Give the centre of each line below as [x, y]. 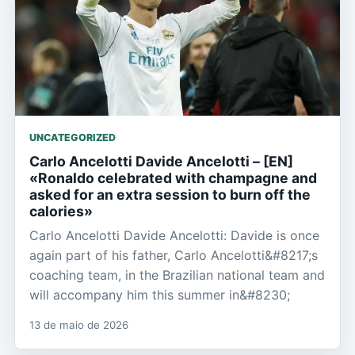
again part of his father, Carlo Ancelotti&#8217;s [174, 255]
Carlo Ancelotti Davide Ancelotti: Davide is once [174, 235]
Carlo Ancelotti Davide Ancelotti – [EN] [161, 161]
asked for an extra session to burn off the [170, 194]
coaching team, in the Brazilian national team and [177, 275]
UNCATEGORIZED [73, 137]
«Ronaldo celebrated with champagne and [173, 177]
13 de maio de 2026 [79, 324]
